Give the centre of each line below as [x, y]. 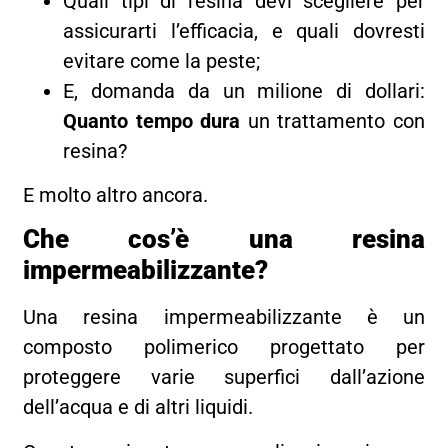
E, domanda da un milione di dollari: [244, 90]
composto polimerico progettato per [224, 347]
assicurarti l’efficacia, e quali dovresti [244, 30]
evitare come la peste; [162, 60]
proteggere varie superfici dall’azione [224, 377]
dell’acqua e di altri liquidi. [141, 407]
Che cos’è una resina [224, 239]
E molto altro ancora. [116, 195]
